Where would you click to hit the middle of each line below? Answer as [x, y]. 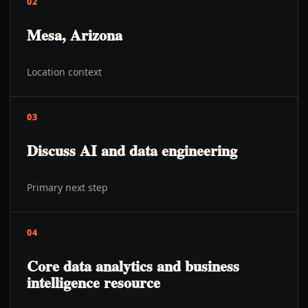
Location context [64, 72]
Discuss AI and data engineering [132, 150]
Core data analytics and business [133, 266]
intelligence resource [93, 282]
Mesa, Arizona [75, 35]
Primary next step [67, 187]
